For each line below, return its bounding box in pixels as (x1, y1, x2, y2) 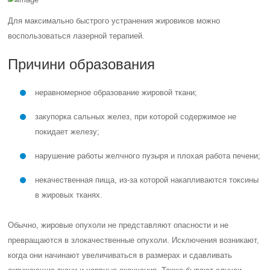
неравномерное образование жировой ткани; (35, 88, 198, 97)
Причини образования (8, 56, 155, 72)
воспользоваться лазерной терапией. (8, 31, 145, 40)
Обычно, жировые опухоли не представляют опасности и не (8, 221, 229, 230)
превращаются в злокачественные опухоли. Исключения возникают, (8, 236, 260, 245)
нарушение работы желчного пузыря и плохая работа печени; (35, 151, 261, 160)
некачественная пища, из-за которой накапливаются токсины (35, 175, 259, 184)
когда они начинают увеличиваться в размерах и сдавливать (8, 251, 233, 260)
